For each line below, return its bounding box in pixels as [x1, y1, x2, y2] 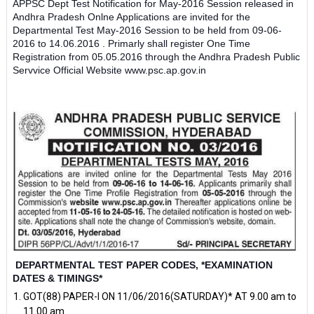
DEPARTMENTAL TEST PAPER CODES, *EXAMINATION [12, 259, 273, 271]
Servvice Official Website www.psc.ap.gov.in [12, 64, 206, 76]
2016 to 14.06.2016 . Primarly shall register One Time [12, 37, 250, 49]
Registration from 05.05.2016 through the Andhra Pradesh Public [12, 50, 300, 62]
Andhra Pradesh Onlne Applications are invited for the [12, 11, 250, 22]
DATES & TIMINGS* [12, 272, 102, 284]
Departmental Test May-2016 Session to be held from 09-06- [12, 24, 282, 36]
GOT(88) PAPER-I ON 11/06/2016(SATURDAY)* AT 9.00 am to [22, 290, 296, 302]
